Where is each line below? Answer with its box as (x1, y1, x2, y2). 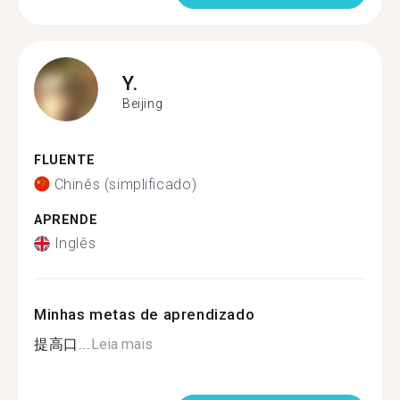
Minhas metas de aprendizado (34, 305, 255, 323)
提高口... (34, 336, 91, 353)
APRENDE (34, 212, 98, 228)
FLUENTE (34, 153, 96, 168)
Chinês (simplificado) (54, 175, 197, 193)
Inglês (54, 235, 96, 252)
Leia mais (90, 336, 153, 353)
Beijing (122, 96, 163, 111)
